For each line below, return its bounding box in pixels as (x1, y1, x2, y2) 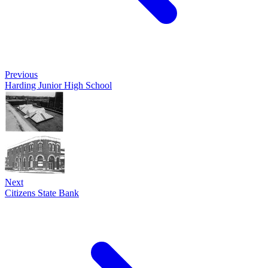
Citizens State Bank (5, 188, 79, 198)
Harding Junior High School (5, 80, 112, 90)
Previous (5, 69, 38, 80)
